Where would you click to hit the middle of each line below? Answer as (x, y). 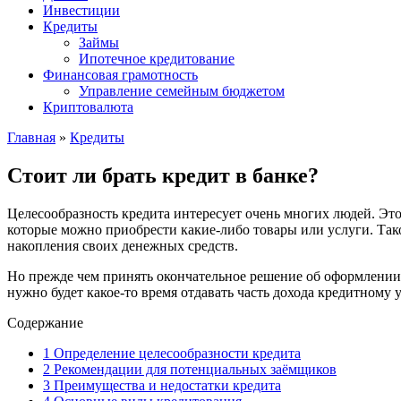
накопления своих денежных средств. (123, 245)
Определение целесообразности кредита (175, 353)
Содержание (45, 322)
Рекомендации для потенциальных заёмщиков (193, 369)
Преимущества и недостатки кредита (166, 385)
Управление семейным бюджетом (182, 91)
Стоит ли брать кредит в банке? (163, 175)
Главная (31, 137)
